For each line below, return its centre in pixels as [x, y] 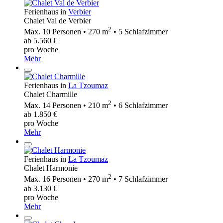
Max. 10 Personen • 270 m [66, 31]
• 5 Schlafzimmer [140, 31]
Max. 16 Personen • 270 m [66, 179]
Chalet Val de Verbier [57, 20]
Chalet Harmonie [51, 168]
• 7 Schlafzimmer [140, 179]
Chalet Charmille [51, 94]
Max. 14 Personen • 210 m [66, 106]
